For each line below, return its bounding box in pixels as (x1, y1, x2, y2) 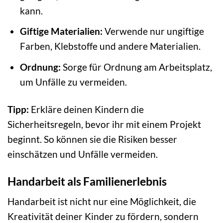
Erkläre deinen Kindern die (29, 103, 144, 115)
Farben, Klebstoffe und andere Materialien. (19, 40, 201, 52)
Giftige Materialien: (19, 25, 103, 37)
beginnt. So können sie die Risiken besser (7, 133, 177, 145)
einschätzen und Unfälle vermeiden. (7, 148, 158, 160)
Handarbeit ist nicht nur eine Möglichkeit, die (7, 196, 196, 208)
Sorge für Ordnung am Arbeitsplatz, (60, 61, 212, 73)
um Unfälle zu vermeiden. (19, 76, 127, 88)
